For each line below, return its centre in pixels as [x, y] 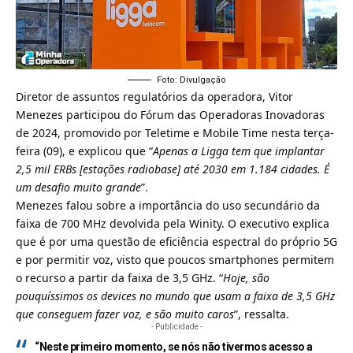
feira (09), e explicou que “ [84, 150]
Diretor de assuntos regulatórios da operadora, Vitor [154, 96]
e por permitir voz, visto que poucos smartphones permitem [175, 259]
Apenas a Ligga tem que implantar [239, 150]
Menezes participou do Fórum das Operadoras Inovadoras [170, 114]
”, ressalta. [262, 314]
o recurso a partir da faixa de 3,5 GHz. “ [119, 277]
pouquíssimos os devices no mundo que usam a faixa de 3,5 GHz [175, 295]
